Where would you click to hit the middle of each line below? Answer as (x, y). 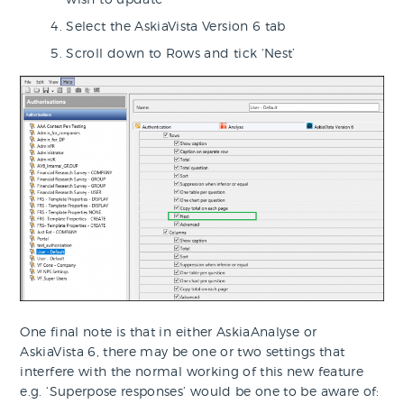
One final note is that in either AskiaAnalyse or (169, 332)
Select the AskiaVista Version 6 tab (176, 26)
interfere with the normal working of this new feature (192, 372)
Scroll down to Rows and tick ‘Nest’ (181, 53)
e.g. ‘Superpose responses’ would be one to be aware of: (200, 391)
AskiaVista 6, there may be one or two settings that (183, 352)
